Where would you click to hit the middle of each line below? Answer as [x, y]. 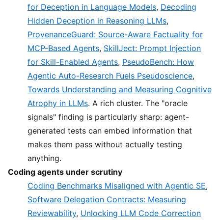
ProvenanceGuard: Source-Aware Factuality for [115, 35]
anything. [44, 158]
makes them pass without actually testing [105, 145]
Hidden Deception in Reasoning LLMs [97, 21]
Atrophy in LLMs [58, 103]
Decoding [179, 7]
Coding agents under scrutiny [65, 172]
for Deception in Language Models [92, 7]
